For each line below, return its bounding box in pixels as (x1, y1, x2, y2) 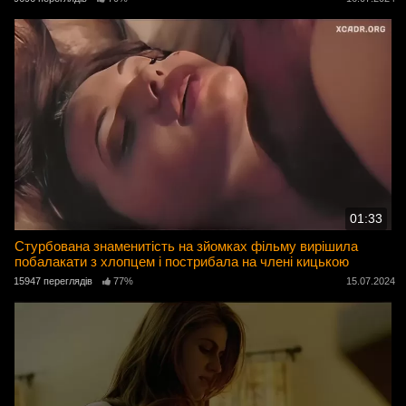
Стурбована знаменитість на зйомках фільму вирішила (14, 238, 359, 255)
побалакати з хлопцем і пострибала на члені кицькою (14, 254, 350, 270)
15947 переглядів (14, 275, 92, 286)
